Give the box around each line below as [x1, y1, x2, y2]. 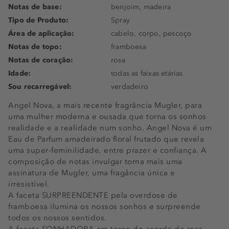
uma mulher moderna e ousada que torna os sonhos [8, 112, 207, 121]
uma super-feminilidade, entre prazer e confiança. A [8, 146, 207, 155]
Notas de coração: [8, 56, 74, 64]
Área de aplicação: [8, 29, 75, 38]
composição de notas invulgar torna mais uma [8, 157, 182, 166]
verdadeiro [111, 82, 148, 91]
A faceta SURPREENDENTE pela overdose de [8, 191, 178, 200]
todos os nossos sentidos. [8, 213, 109, 222]
